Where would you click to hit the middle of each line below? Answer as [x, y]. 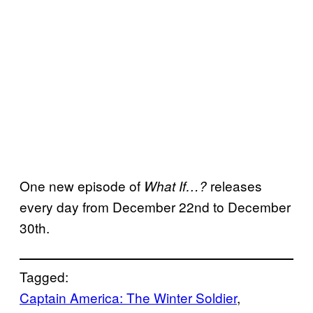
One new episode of [82, 186]
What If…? [175, 186]
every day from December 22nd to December [155, 207]
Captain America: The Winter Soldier [128, 298]
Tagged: [44, 277]
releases [234, 186]
